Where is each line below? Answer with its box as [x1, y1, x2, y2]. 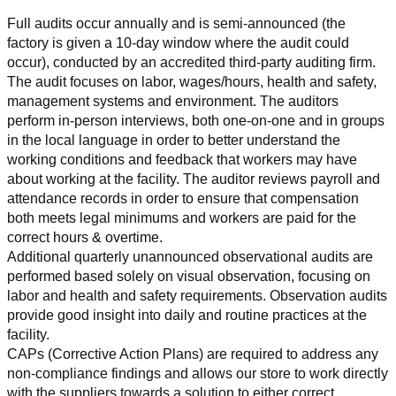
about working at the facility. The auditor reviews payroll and [7, 171, 380, 187]
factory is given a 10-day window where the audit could [7, 34, 349, 50]
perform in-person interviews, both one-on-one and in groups [7, 112, 385, 128]
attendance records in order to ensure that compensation [7, 190, 359, 206]
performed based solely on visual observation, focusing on [7, 268, 370, 284]
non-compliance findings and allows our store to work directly [7, 365, 388, 381]
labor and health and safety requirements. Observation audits [7, 287, 387, 303]
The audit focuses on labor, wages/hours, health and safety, [7, 73, 377, 89]
